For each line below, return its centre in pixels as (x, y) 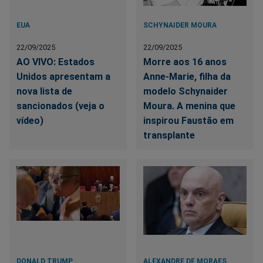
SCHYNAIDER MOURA (180, 26)
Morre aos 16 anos (185, 62)
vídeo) (30, 121)
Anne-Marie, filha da (187, 77)
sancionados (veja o (60, 106)
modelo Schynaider (186, 92)
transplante (169, 136)
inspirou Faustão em (189, 121)
